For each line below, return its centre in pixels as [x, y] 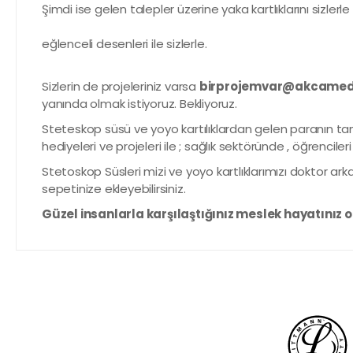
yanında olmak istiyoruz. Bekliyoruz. [139, 104]
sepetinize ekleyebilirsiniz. [114, 189]
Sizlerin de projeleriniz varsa [121, 86]
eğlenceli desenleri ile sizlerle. [126, 44]
